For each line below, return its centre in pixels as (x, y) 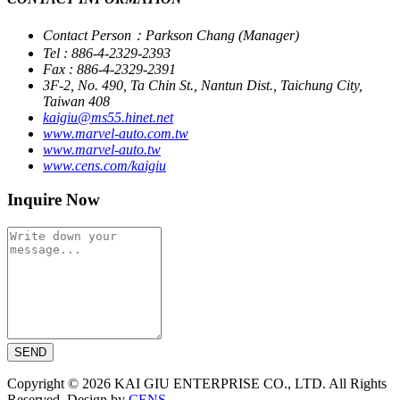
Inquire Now (54, 200)
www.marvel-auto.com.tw (116, 133)
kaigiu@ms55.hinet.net (108, 117)
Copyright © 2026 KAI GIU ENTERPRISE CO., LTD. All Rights (197, 384)
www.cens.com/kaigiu (104, 165)
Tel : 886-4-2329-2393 (107, 53)
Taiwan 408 (76, 101)
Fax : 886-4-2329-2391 (109, 69)
